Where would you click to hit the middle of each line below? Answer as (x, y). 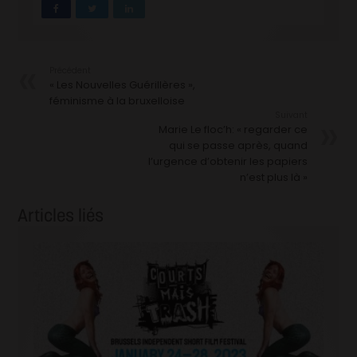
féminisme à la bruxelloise (118, 101)
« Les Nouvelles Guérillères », (123, 85)
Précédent (71, 71)
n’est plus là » (273, 178)
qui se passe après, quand (238, 146)
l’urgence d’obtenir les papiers (228, 162)
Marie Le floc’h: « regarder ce (233, 130)
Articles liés (61, 216)
